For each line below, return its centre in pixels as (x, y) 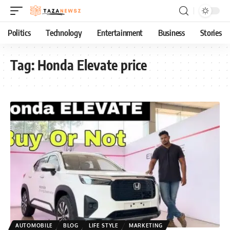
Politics (19, 33)
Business (171, 33)
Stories (211, 33)
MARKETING (146, 225)
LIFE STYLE (103, 225)
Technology (64, 33)
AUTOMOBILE (34, 225)
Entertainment (120, 33)
